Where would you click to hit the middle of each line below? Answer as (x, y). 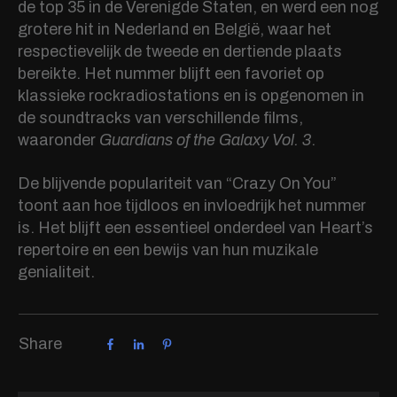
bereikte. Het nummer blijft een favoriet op (171, 74)
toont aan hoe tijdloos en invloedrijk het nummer (192, 206)
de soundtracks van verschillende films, (160, 118)
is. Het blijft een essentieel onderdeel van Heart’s (195, 228)
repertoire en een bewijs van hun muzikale (168, 250)
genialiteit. (56, 272)
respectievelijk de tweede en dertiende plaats (180, 52)
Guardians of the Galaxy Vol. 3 (205, 140)
